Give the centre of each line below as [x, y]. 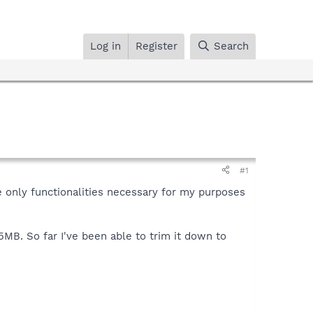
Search [231, 46]
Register [157, 46]
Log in [106, 46]
